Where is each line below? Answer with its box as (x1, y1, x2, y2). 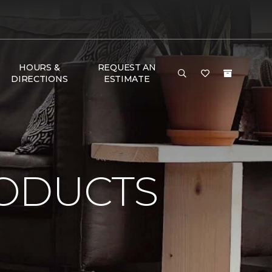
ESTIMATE (103, 73, 150, 84)
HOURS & (19, 62, 60, 73)
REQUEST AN (97, 62, 156, 73)
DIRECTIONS (11, 73, 68, 84)
